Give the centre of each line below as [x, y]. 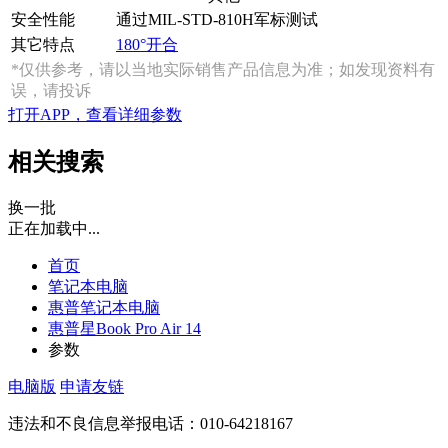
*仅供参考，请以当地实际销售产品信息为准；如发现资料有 [223, 69]
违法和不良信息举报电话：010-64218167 [150, 423]
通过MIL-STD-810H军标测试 [217, 19]
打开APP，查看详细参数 [95, 114]
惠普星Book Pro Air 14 [124, 328]
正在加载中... [54, 228]
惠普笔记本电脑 [104, 307]
